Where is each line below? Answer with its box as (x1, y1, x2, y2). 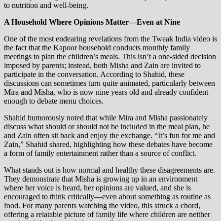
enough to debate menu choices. (4, 97, 104, 106)
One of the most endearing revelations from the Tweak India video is (4, 35, 217, 43)
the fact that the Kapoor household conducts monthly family (4, 43, 190, 52)
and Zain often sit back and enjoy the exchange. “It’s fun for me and (4, 131, 215, 140)
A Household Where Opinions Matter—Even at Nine (4, 18, 180, 27)
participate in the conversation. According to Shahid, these (4, 70, 184, 79)
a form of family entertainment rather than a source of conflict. (4, 149, 196, 158)
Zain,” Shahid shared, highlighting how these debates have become (4, 140, 213, 149)
